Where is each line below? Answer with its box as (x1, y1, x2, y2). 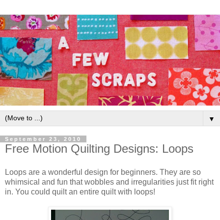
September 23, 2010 (5, 136, 82, 142)
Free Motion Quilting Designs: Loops (5, 141, 193, 155)
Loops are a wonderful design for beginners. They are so (5, 167, 201, 176)
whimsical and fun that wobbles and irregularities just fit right (5, 177, 214, 186)
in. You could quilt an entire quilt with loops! (5, 187, 155, 196)
